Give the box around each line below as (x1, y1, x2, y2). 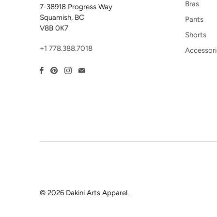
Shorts (185, 30, 206, 39)
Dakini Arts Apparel (66, 188, 127, 197)
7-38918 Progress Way (40, 2, 112, 12)
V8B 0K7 (40, 24, 68, 33)
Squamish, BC (40, 13, 84, 22)
